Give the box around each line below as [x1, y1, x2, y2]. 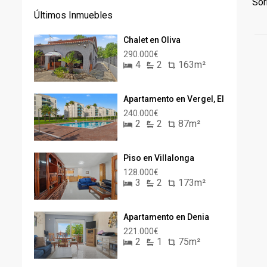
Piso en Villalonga [123, 153, 194, 163]
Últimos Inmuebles [34, 10, 113, 21]
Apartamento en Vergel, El [123, 94, 224, 104]
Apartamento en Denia [123, 212, 209, 222]
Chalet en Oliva [123, 35, 181, 45]
